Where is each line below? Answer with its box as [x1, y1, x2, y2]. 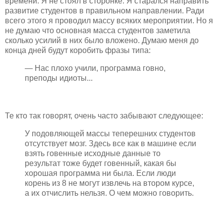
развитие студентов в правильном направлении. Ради [5, 6, 204, 15]
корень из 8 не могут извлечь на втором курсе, [25, 178, 194, 187]
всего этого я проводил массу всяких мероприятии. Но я [5, 16, 213, 25]
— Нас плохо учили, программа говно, [25, 64, 166, 73]
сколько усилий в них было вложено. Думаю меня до [5, 36, 199, 45]
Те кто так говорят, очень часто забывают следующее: [5, 111, 203, 120]
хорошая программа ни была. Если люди [25, 168, 176, 177]
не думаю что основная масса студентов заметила [5, 26, 190, 35]
